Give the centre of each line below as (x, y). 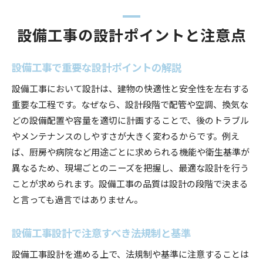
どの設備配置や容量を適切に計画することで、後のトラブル (130, 119)
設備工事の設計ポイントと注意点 (131, 34)
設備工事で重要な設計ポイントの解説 (97, 67)
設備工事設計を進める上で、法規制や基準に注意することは (130, 253)
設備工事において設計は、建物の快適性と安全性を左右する (131, 88)
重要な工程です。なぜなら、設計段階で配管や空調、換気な (130, 104)
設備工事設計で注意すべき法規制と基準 (101, 232)
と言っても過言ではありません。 (77, 199)
